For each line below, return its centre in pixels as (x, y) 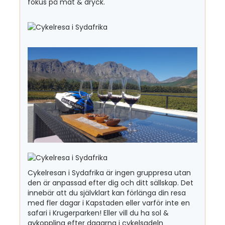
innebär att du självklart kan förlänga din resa (107, 193)
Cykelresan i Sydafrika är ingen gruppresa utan (109, 173)
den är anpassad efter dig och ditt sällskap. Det (110, 183)
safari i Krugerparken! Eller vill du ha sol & (98, 213)
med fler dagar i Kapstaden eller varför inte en (109, 203)
